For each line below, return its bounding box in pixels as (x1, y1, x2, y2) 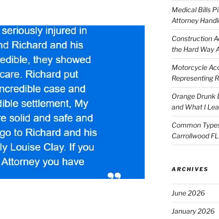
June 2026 (171, 188, 205, 197)
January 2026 (171, 206, 215, 215)
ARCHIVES (171, 165, 209, 173)
